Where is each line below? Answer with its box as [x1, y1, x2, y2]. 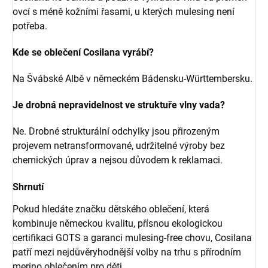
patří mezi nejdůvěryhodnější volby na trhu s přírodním [13, 246, 241, 258]
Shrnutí [13, 181, 44, 193]
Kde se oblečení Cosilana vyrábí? [13, 46, 154, 58]
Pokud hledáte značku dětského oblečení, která [13, 203, 209, 215]
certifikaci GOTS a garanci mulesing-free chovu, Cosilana [13, 232, 252, 244]
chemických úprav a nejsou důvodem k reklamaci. [13, 154, 223, 166]
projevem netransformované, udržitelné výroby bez [13, 139, 225, 151]
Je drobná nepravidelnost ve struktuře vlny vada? [13, 99, 225, 111]
